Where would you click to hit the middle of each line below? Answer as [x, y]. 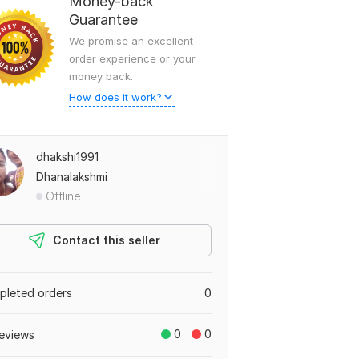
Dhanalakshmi [72, 177]
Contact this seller [107, 240]
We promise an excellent [131, 41]
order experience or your [132, 58]
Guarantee [103, 20]
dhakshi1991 [67, 157]
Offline [63, 196]
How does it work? [115, 97]
